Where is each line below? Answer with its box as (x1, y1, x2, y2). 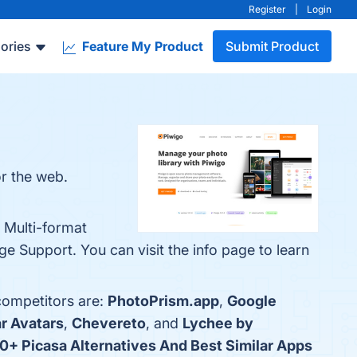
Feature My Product (79, 38, 203, 54)
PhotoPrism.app (108, 292, 219, 309)
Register (249, 3, 286, 15)
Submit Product (226, 38, 319, 54)
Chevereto (72, 315, 146, 331)
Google (227, 292, 277, 309)
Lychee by (182, 315, 253, 331)
